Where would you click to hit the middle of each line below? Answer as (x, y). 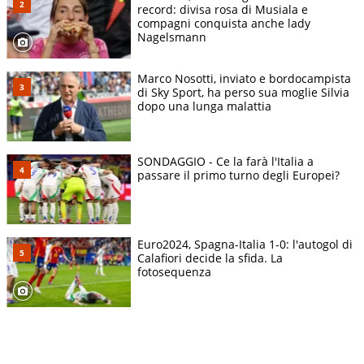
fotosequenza (174, 272)
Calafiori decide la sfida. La (210, 258)
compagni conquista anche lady (224, 24)
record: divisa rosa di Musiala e (223, 10)
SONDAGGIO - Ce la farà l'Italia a (225, 162)
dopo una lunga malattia (204, 106)
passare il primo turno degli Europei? (238, 175)
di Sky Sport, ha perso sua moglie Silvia (243, 93)
